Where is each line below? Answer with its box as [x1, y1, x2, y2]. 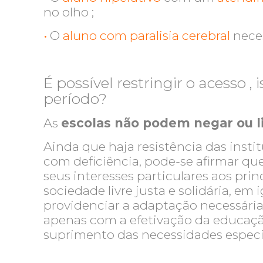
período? [43, 90, 107, 107]
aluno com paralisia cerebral [63, 28, 231, 43]
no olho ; [43, 5, 95, 19]
